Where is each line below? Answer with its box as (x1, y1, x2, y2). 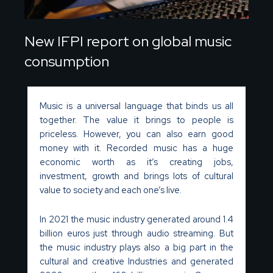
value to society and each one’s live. (40, 183, 182, 196)
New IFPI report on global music (24, 31, 232, 51)
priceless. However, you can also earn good (40, 127, 233, 140)
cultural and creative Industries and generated (40, 255, 233, 268)
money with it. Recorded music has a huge (40, 141, 233, 154)
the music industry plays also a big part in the (40, 241, 233, 253)
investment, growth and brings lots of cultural (40, 169, 233, 182)
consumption (24, 51, 109, 71)
